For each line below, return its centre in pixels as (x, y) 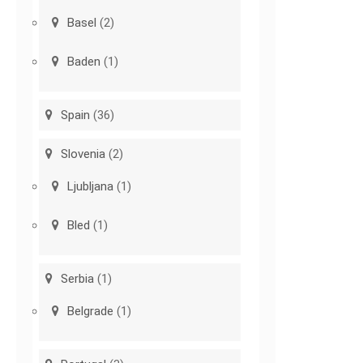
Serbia (78, 279)
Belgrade (91, 312)
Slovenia (83, 154)
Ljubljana (91, 187)
